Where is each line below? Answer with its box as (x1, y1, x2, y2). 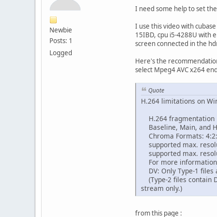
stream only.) (141, 184, 182, 193)
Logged (49, 48, 72, 57)
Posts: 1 (49, 36, 73, 45)
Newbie (49, 25, 72, 34)
